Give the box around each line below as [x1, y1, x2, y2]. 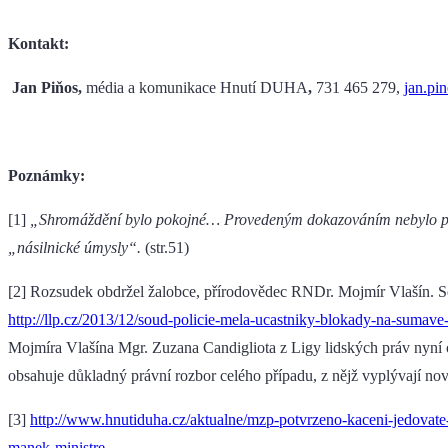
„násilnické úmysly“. [8, 239, 141, 257]
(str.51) [141, 239, 189, 257]
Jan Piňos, [8, 79, 82, 97]
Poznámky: [8, 167, 85, 185]
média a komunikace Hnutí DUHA [82, 79, 308, 97]
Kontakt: [8, 35, 69, 53]
